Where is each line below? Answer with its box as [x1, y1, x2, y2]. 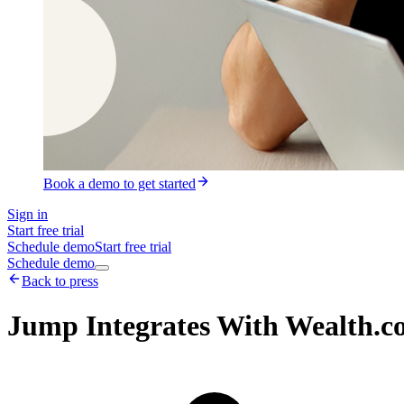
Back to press [22, 273, 98, 289]
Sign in [7, 207, 48, 223]
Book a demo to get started [43, 176, 196, 192]
